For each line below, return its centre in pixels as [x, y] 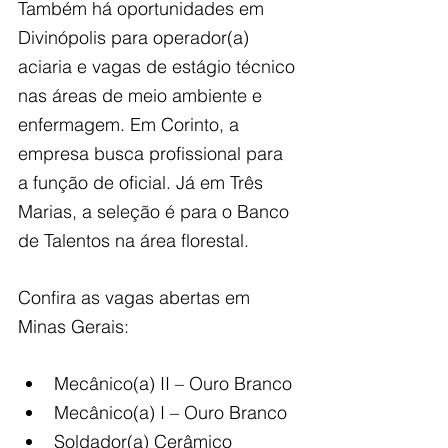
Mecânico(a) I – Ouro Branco [170, 413]
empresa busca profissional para [153, 154]
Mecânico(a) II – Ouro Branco [173, 384]
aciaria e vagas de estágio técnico [159, 67]
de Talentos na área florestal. [133, 241]
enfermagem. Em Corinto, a [131, 125]
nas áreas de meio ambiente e [142, 96]
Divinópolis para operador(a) [136, 38]
